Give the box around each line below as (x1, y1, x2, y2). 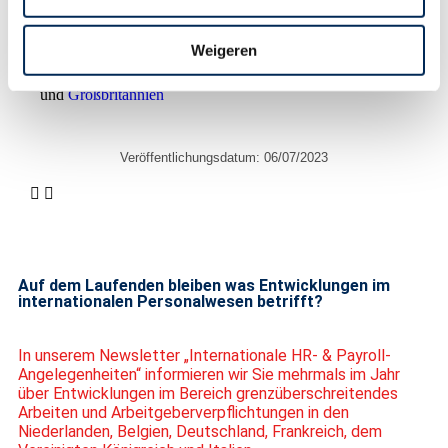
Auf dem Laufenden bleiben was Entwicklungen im (18, 275, 390, 295)
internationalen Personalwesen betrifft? (18, 291, 323, 311)
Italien (268, 67, 308, 85)
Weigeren (191, 41, 257, 59)
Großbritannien (67, 85, 164, 103)
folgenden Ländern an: (39, 27, 229, 49)
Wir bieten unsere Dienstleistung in (39, 5, 324, 27)
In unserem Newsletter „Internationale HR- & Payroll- (18, 345, 391, 365)
